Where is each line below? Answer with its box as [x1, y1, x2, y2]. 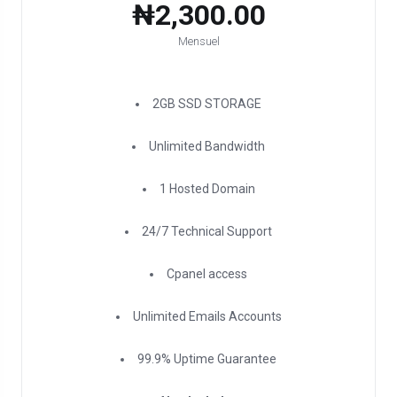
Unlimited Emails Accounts [132, 309, 282, 323]
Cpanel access [167, 267, 247, 281]
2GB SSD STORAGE [152, 97, 261, 111]
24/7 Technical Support [142, 224, 272, 238]
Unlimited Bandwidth [149, 139, 265, 153]
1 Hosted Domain [159, 182, 255, 196]
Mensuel [177, 35, 220, 48]
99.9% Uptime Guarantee [137, 352, 276, 366]
